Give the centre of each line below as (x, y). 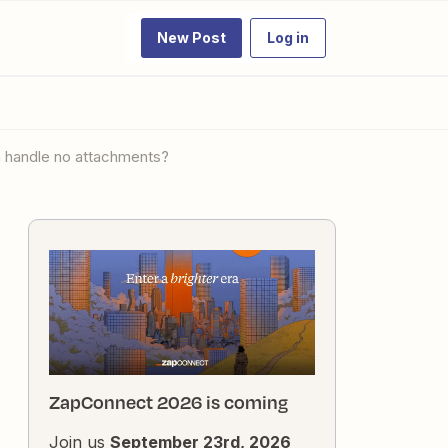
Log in (288, 37)
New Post (191, 37)
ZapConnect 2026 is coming (168, 402)
